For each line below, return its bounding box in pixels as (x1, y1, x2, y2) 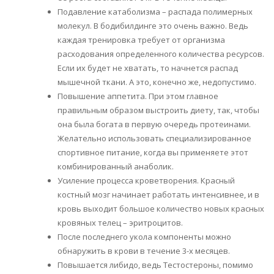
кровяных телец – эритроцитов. (57, 217, 183, 228)
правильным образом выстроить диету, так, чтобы (57, 104, 259, 116)
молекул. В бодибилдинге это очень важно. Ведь (57, 20, 248, 31)
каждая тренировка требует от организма (57, 34, 225, 45)
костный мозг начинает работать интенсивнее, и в (57, 188, 259, 200)
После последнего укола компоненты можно (57, 231, 231, 242)
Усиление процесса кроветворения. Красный (57, 174, 235, 186)
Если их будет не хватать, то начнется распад (57, 62, 238, 73)
